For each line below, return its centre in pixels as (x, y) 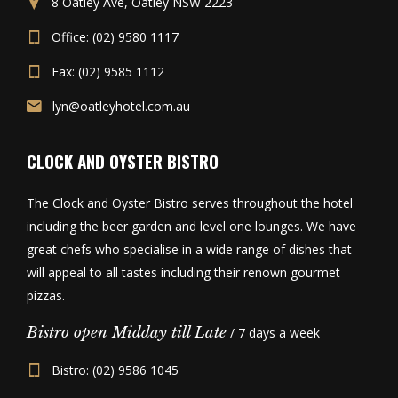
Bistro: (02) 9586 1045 (115, 370)
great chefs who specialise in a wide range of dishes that (189, 249)
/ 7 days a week (273, 333)
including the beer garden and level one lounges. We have (191, 226)
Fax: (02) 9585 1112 (108, 72)
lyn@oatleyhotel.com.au (121, 106)
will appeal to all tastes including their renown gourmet (183, 272)
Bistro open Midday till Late (127, 333)
